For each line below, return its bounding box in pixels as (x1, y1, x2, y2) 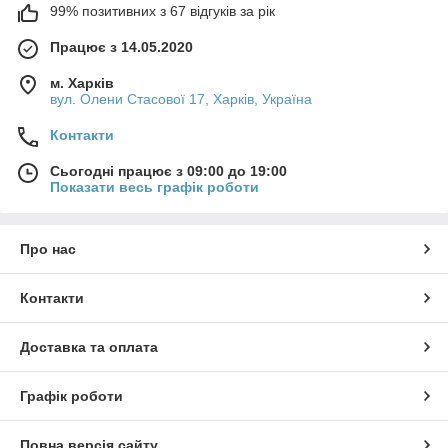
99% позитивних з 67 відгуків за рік (50, 2, 275, 19)
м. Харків (50, 74, 114, 91)
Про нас (20, 240, 76, 257)
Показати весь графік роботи (50, 178, 259, 195)
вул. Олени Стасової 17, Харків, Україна (50, 90, 312, 107)
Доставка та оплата (20, 338, 158, 355)
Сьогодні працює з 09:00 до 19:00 (50, 162, 287, 179)
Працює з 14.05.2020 (50, 38, 193, 55)
